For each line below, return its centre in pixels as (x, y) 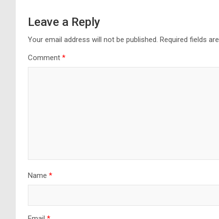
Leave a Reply (64, 22)
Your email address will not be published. (93, 39)
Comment (45, 57)
